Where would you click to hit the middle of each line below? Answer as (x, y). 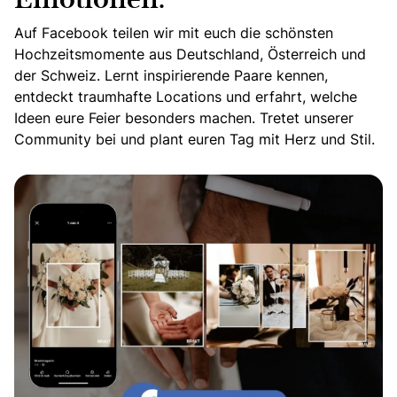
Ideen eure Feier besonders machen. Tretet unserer (184, 118)
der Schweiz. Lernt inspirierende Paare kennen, (171, 76)
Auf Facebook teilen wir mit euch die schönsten (174, 33)
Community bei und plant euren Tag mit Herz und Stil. (195, 140)
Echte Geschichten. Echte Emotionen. (142, 174)
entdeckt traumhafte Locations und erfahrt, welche (186, 97)
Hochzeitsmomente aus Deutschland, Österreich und (190, 54)
